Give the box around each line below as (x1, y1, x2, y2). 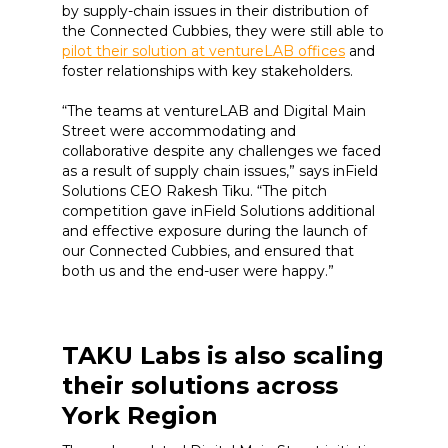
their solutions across (62, 371, 338, 400)
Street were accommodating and (62, 122, 296, 140)
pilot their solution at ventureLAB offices (62, 42, 345, 60)
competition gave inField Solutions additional (62, 202, 375, 220)
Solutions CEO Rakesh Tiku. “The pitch (62, 182, 327, 200)
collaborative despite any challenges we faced (62, 142, 381, 160)
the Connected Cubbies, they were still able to (62, 22, 384, 40)
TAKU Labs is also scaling (62, 341, 384, 370)
